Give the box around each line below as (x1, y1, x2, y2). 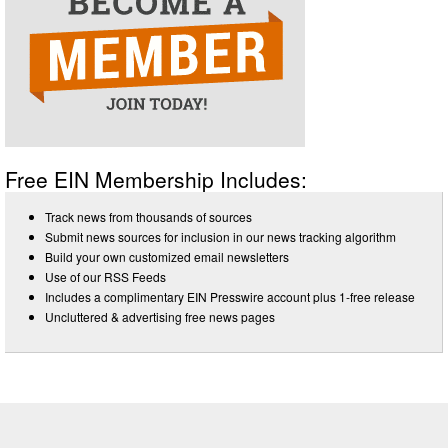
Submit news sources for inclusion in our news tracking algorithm (45, 227, 396, 245)
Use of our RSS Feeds (45, 267, 166, 285)
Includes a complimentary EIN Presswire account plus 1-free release (45, 287, 415, 305)
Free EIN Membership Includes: (5, 163, 307, 194)
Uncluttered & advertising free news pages (45, 307, 275, 325)
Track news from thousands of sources (45, 207, 252, 225)
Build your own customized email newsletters (45, 247, 289, 265)
